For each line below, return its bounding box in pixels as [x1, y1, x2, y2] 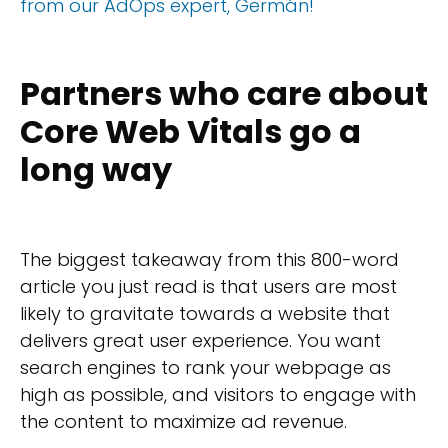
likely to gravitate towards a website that [20, 301, 390, 327]
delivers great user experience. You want [20, 328, 381, 354]
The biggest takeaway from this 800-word [20, 247, 399, 273]
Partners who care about [20, 70, 428, 116]
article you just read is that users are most [20, 274, 397, 300]
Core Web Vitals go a [20, 108, 361, 154]
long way [20, 146, 172, 192]
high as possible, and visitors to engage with [20, 382, 416, 408]
